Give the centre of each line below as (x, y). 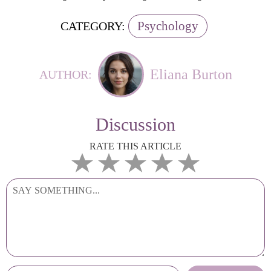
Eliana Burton (191, 74)
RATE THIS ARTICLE (135, 146)
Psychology (168, 26)
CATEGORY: (93, 26)
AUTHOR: (65, 74)
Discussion (135, 124)
